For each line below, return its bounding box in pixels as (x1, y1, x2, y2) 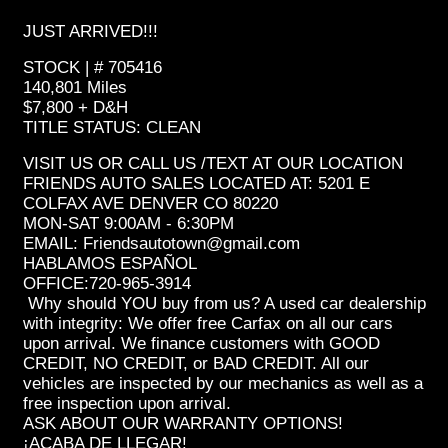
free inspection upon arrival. (23, 393, 236, 413)
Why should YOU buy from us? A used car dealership (23, 293, 426, 313)
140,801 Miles (23, 77, 132, 97)
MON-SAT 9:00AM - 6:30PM (23, 213, 239, 233)
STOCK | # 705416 (23, 57, 162, 77)
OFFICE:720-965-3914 (23, 273, 196, 293)
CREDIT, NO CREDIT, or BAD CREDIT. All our (23, 353, 369, 373)
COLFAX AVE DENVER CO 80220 (23, 193, 283, 213)
